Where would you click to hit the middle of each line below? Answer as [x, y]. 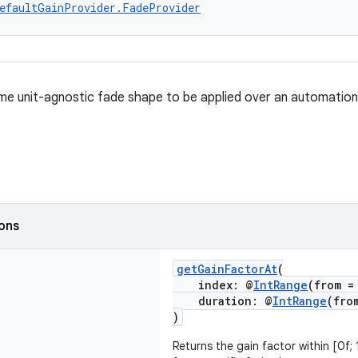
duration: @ [223, 301]
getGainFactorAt [227, 269]
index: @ [213, 285]
